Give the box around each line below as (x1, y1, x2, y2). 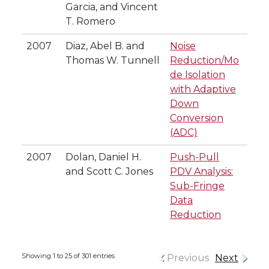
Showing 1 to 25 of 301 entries (22, 251, 115, 260)
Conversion (170, 112, 223, 124)
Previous (167, 252, 209, 264)
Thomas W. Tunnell (65, 54, 160, 66)
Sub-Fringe (170, 180, 225, 192)
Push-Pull (170, 151, 219, 163)
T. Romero (65, 15, 115, 27)
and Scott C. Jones (65, 165, 153, 177)
